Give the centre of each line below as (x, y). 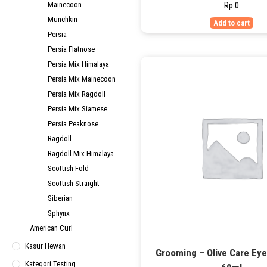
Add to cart (231, 23)
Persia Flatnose (71, 49)
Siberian (60, 198)
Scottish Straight (74, 183)
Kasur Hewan (45, 246)
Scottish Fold (68, 168)
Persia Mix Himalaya (78, 64)
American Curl (51, 228)
